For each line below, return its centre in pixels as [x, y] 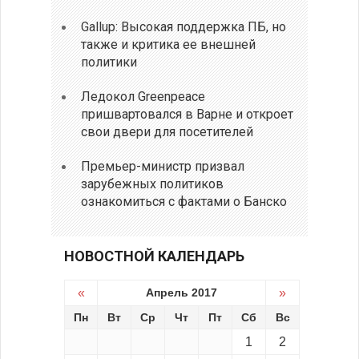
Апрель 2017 [182, 292]
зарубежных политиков [153, 184]
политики [109, 62]
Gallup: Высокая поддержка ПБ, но [184, 26]
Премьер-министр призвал [163, 166]
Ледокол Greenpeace [143, 96]
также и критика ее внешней [169, 44]
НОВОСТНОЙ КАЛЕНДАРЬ [154, 256]
